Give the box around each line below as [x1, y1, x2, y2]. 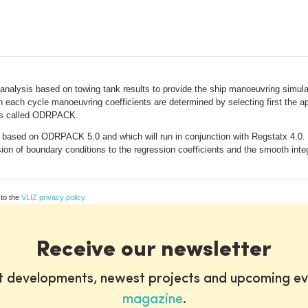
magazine [122, 292, 183, 307]
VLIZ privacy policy [21, 192, 85, 201]
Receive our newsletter [36, 239, 272, 261]
